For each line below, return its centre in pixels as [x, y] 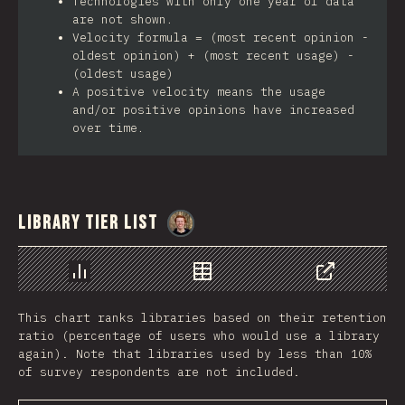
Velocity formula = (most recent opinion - [221, 38]
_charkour [241, 223]
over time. [108, 128]
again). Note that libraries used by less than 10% [195, 354]
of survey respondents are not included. [159, 372]
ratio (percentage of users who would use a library [199, 336]
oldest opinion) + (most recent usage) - [213, 56]
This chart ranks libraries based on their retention [202, 318]
